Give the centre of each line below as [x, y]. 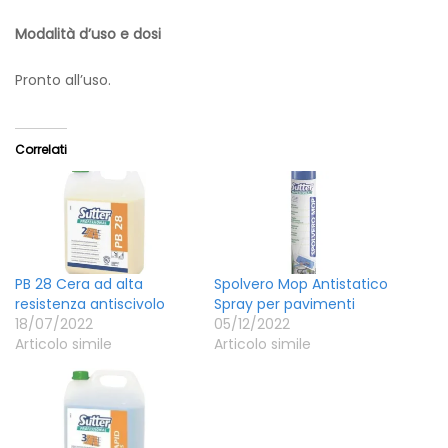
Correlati [41, 150]
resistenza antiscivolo [90, 303]
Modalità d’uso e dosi [88, 33]
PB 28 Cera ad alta [79, 283]
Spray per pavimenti [284, 303]
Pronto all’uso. [63, 79]
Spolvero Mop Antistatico [301, 283]
